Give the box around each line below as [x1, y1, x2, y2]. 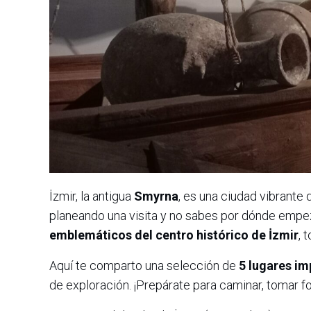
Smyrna [134, 188, 178, 203]
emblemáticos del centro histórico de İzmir [49, 227, 299, 242]
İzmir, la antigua [49, 188, 134, 203]
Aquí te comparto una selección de [49, 258, 239, 273]
